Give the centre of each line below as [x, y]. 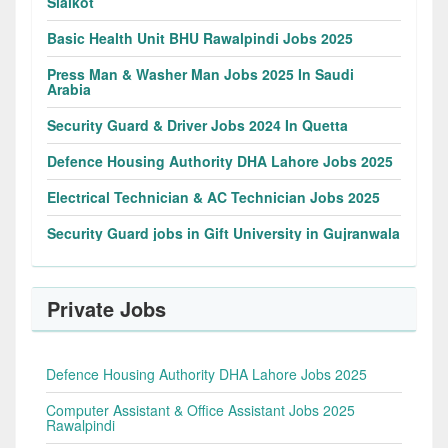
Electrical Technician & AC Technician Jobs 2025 [213, 196]
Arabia [69, 88]
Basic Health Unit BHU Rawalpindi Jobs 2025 [200, 37]
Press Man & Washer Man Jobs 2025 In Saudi [200, 73]
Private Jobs [106, 308]
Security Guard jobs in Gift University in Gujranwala [223, 232]
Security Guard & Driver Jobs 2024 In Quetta [197, 124]
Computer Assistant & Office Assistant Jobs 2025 [200, 409]
